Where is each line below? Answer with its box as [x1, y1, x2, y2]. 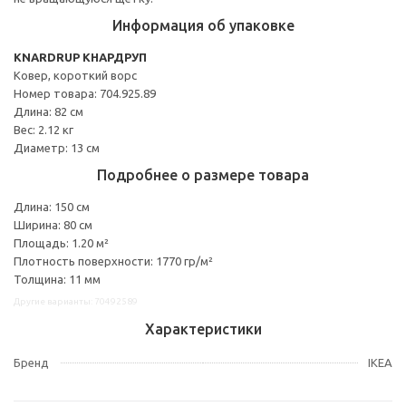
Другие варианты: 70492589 [14, 295, 138, 306]
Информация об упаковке [111, 16, 295, 34]
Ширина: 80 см [14, 217, 92, 231]
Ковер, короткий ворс [14, 68, 137, 82]
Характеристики [144, 320, 262, 337]
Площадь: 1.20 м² [14, 236, 109, 249]
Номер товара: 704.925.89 [14, 86, 156, 100]
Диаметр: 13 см [14, 140, 100, 154]
